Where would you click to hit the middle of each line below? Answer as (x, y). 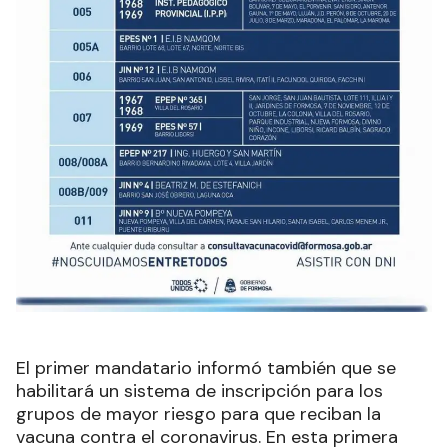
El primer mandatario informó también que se (206, 368)
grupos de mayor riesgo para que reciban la (198, 414)
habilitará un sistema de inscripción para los (199, 391)
